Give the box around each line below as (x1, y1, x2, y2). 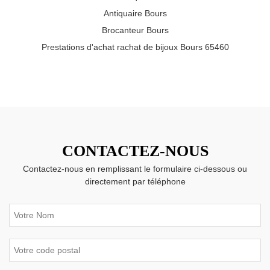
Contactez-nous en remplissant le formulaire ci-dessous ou (23, 163, 247, 174)
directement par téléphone (84, 176, 186, 186)
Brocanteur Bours (101, 25, 169, 35)
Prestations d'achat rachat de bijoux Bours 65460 (41, 42, 229, 52)
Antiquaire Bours (103, 8, 167, 18)
